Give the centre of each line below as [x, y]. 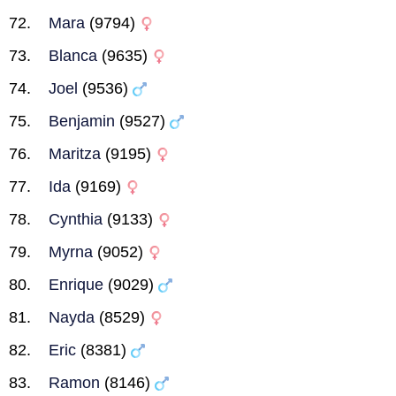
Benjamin [82, 121]
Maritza [75, 154]
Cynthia [76, 219]
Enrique [76, 285]
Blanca [73, 56]
